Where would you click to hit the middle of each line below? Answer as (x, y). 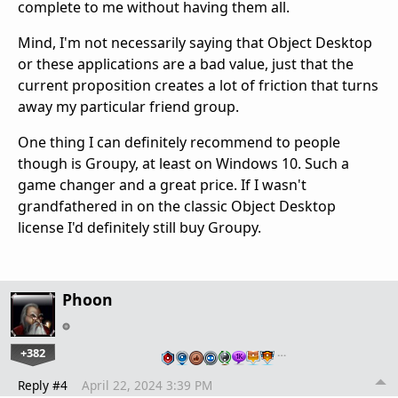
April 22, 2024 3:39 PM (147, 385)
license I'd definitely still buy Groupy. (139, 227)
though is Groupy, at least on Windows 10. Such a (183, 163)
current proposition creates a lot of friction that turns (198, 85)
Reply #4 (43, 385)
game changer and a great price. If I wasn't (162, 184)
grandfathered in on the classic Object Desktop (177, 206)
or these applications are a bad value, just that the (186, 64)
